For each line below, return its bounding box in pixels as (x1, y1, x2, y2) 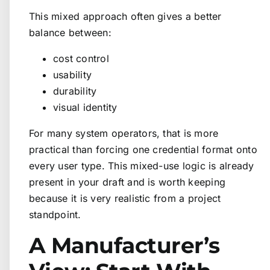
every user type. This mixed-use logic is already (29, 160, 254, 172)
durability (53, 85, 97, 97)
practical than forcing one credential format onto (29, 143, 257, 155)
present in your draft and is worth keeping (29, 176, 226, 188)
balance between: (29, 27, 111, 39)
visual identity (53, 101, 118, 113)
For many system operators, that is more (29, 127, 219, 139)
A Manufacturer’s (29, 232, 220, 259)
